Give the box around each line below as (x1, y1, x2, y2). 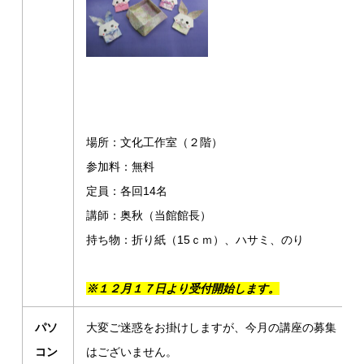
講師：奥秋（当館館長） (86, 209, 212, 222)
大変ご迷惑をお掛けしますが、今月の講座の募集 (86, 321, 337, 334)
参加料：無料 (86, 160, 155, 173)
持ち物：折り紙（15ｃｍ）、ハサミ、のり (86, 233, 305, 246)
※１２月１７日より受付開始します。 (86, 282, 280, 295)
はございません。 (86, 345, 178, 358)
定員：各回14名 (86, 184, 168, 197)
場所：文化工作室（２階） (86, 136, 223, 149)
